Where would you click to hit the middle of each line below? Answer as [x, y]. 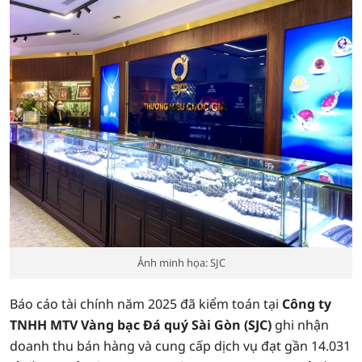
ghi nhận [300, 325]
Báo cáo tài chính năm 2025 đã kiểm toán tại [146, 304]
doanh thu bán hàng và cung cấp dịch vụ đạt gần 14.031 [180, 346]
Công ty [307, 304]
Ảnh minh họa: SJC [181, 263]
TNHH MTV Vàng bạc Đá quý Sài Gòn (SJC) [141, 325]
